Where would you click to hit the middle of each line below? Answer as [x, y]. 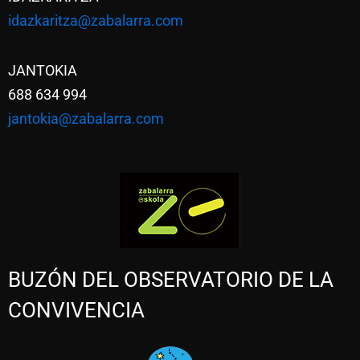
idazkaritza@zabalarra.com [96, 20]
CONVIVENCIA [76, 310]
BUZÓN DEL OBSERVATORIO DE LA [171, 279]
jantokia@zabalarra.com [86, 118]
